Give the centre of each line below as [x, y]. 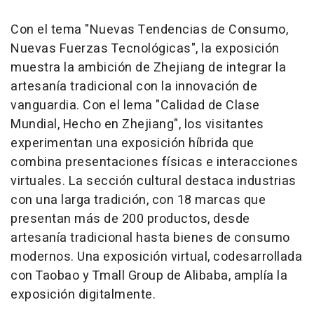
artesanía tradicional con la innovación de [134, 87]
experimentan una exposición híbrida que [132, 143]
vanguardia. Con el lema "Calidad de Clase [135, 105]
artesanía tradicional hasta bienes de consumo [150, 238]
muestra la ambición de [82, 68]
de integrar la [245, 68]
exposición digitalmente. [83, 295]
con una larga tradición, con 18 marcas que [138, 200]
